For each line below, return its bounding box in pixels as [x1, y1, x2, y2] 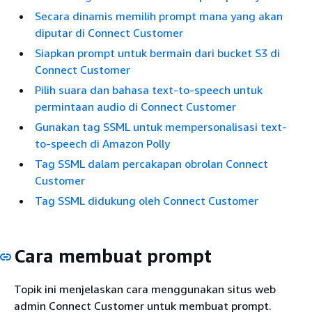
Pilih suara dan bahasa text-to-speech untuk [35, 83, 263, 97]
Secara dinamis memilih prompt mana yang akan [35, 9, 283, 23]
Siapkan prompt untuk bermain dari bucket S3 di [35, 46, 280, 60]
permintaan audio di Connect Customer [35, 100, 236, 114]
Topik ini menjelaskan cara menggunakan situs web [14, 281, 276, 296]
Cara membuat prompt [14, 245, 212, 267]
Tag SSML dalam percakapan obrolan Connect [35, 157, 268, 171]
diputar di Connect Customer [35, 26, 183, 40]
